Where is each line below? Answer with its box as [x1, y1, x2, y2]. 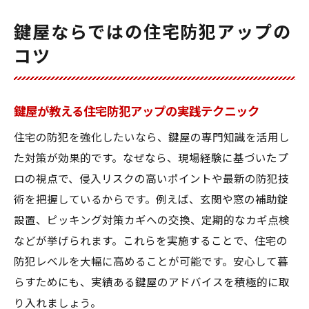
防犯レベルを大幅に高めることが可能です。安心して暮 [14, 256, 288, 268]
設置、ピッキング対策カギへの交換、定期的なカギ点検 [14, 215, 290, 227]
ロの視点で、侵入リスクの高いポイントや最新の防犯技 [14, 173, 289, 186]
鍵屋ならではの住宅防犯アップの [14, 23, 292, 43]
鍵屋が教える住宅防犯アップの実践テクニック [14, 105, 259, 119]
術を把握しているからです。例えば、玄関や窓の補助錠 [14, 194, 288, 206]
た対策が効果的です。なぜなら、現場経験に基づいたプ [14, 152, 288, 165]
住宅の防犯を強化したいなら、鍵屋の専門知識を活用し [14, 132, 290, 144]
